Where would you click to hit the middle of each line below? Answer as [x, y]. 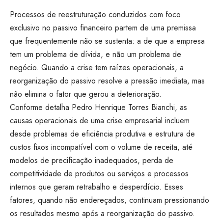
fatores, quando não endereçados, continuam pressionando [110, 200]
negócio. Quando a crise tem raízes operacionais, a [97, 68]
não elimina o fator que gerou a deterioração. [86, 94]
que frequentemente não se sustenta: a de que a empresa [107, 41]
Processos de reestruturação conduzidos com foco [95, 15]
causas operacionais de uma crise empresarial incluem [100, 121]
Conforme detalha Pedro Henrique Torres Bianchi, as [98, 108]
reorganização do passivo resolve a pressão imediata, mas [107, 81]
